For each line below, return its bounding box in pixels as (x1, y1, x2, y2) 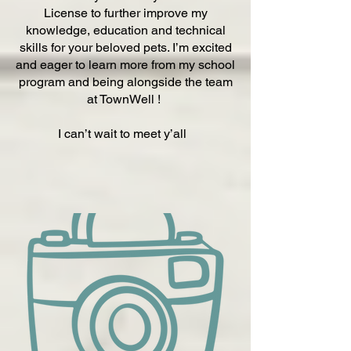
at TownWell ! (87, 92, 164, 107)
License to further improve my (43, 5, 208, 20)
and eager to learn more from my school (16, 57, 235, 72)
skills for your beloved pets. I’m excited (19, 40, 232, 55)
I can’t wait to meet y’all (58, 126, 193, 141)
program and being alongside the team (18, 74, 233, 89)
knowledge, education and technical (25, 23, 226, 38)
